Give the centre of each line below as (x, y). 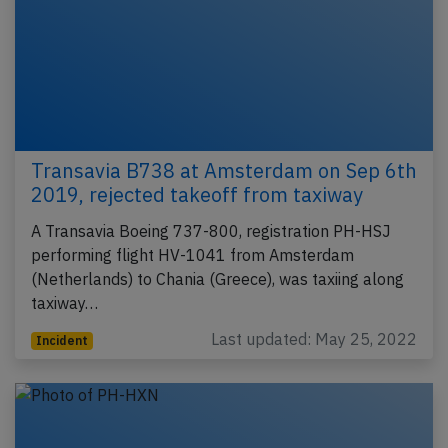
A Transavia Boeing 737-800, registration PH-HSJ (211, 231)
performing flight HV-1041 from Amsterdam (192, 255)
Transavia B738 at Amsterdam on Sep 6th (224, 170)
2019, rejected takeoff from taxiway (197, 194)
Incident (61, 340)
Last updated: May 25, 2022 (314, 339)
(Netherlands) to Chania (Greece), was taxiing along (217, 279)
